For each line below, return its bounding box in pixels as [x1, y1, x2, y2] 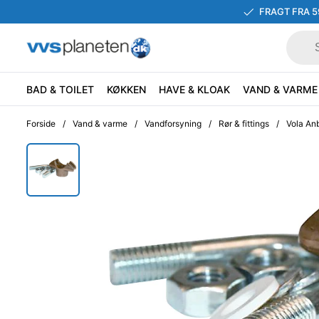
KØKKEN [107, 83, 146, 95]
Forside [26, 118, 56, 129]
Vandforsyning [145, 118, 202, 129]
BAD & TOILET [26, 83, 94, 95]
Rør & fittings [219, 118, 269, 129]
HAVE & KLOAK [159, 83, 230, 95]
